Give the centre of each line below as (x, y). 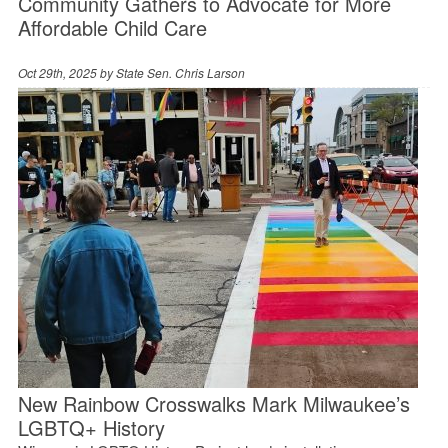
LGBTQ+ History (91, 427)
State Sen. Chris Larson (180, 72)
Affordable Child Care (112, 27)
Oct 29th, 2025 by (66, 72)
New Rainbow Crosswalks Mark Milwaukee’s (213, 403)
